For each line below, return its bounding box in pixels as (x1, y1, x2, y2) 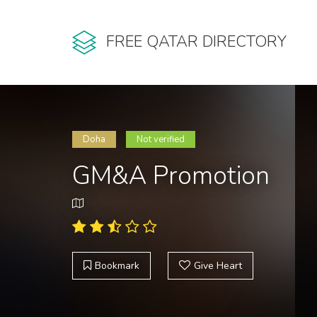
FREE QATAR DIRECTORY (106, 31, 287, 53)
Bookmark (95, 259, 139, 272)
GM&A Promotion (72, 158, 270, 193)
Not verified (137, 133, 185, 146)
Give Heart (194, 259, 242, 272)
